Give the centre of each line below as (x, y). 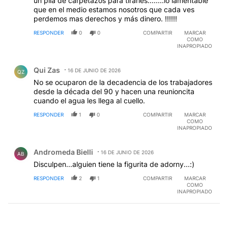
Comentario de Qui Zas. (54, 63)
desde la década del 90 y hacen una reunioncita (114, 92)
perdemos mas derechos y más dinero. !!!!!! (105, 19)
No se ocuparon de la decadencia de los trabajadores (123, 82)
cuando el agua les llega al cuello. (89, 101)
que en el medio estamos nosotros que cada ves (114, 10)
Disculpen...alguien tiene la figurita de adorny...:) (114, 164)
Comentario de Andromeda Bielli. (72, 145)
